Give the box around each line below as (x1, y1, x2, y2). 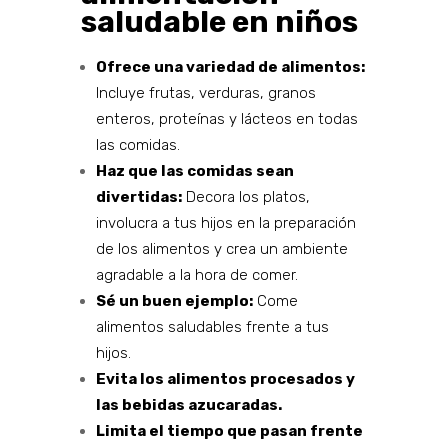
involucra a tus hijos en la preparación (95, 214, 356, 233)
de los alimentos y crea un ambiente (95, 240, 348, 259)
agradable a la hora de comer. (95, 266, 298, 285)
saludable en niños (80, 4, 358, 41)
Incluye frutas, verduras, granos (95, 84, 316, 103)
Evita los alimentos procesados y (95, 370, 355, 389)
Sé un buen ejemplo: (95, 292, 253, 311)
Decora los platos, (181, 188, 310, 207)
